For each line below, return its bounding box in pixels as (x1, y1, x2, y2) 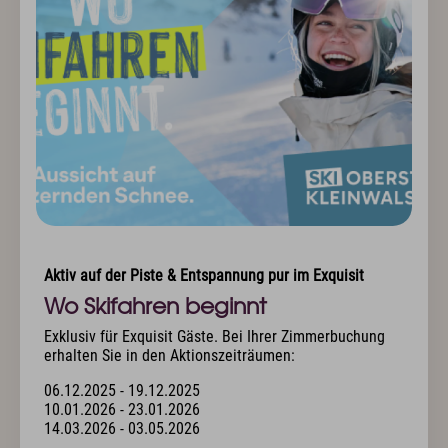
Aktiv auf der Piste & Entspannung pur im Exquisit (44, 266, 364, 286)
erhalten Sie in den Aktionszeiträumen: (44, 346, 295, 366)
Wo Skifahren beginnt (44, 292, 266, 320)
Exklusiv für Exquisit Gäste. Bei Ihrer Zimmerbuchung (44, 327, 385, 347)
